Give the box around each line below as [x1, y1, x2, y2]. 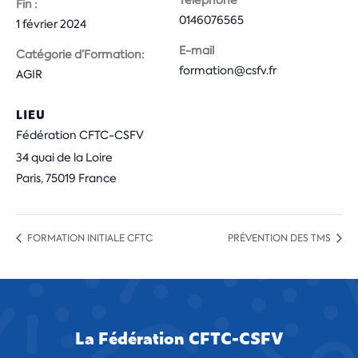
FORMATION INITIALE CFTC [25, 232, 153, 245]
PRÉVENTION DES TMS [228, 232, 333, 245]
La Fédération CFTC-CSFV [74, 325, 284, 350]
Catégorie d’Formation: [16, 47, 145, 62]
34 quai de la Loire [16, 150, 113, 165]
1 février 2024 [16, 17, 86, 31]
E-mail [179, 43, 214, 58]
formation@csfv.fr [179, 63, 276, 78]
